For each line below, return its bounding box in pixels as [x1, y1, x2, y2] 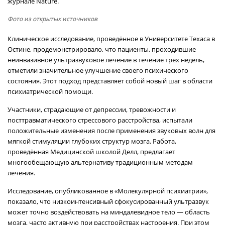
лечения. [8, 168, 35, 177]
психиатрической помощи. [8, 87, 93, 96]
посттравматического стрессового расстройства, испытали [8, 116, 192, 125]
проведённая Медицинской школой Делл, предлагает [8, 147, 175, 156]
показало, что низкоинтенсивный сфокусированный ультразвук [8, 197, 209, 206]
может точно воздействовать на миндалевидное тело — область [8, 207, 210, 216]
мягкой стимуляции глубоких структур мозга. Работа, [8, 137, 176, 146]
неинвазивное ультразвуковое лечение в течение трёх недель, [8, 55, 204, 64]
